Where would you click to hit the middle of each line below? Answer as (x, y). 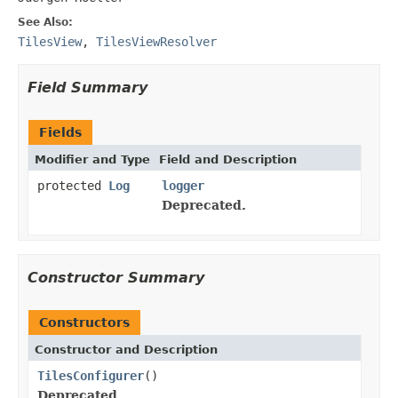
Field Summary (88, 87)
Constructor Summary (116, 277)
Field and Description (228, 159)
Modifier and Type (92, 159)
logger (183, 185)
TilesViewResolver (156, 41)
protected (73, 185)
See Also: (45, 22)
